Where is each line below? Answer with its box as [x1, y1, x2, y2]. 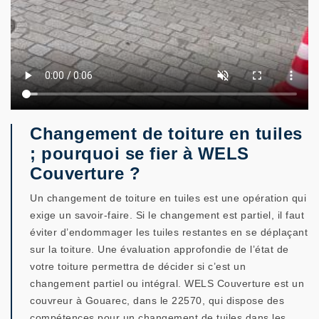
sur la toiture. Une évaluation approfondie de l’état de [30, 244, 289, 255]
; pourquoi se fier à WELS [30, 144, 249, 163]
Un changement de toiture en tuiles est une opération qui [30, 192, 306, 204]
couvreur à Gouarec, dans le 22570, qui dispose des [30, 295, 284, 306]
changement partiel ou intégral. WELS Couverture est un [30, 278, 304, 289]
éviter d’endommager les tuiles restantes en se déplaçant [30, 226, 308, 238]
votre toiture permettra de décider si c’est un [30, 261, 246, 272]
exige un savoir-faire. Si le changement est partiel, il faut [30, 209, 304, 221]
